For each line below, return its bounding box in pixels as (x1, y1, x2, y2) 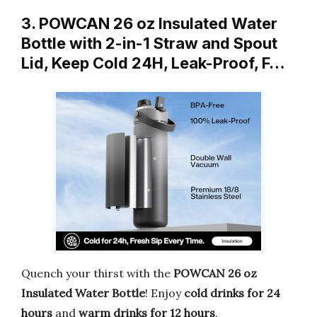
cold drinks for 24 (184, 285, 280, 300)
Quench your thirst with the (21, 265, 173, 280)
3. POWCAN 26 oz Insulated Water (21, 14, 277, 33)
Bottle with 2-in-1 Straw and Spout (21, 34, 277, 53)
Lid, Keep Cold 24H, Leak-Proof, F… (21, 54, 285, 73)
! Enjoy (145, 285, 184, 300)
